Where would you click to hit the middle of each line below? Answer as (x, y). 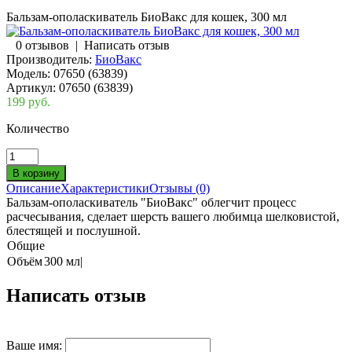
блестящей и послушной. (73, 230)
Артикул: (31, 87)
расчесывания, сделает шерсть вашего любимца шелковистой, (173, 216)
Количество (38, 128)
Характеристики (105, 188)
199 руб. (28, 101)
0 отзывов (42, 45)
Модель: (28, 73)
